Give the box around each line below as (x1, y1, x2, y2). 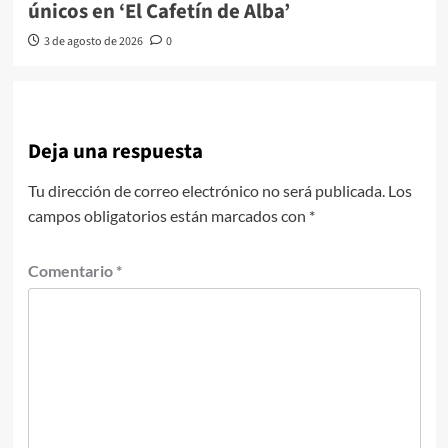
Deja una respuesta (27, 136, 203, 166)
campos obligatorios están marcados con (27, 205, 309, 225)
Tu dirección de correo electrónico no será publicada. (27, 180, 385, 200)
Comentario (27, 260, 116, 280)
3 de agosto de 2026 (43, 32, 143, 50)
